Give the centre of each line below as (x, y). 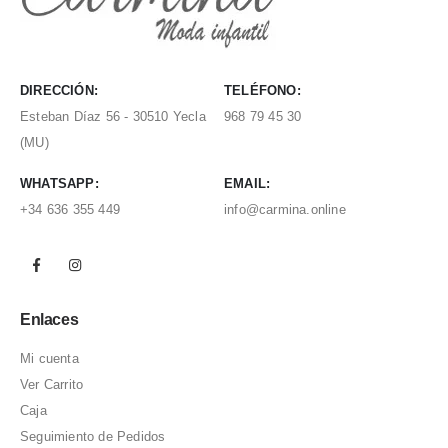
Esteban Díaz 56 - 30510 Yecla (113, 116)
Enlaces (49, 320)
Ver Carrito (52, 385)
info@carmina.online (285, 209)
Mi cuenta (49, 359)
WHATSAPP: (59, 183)
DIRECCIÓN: (59, 90)
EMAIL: (247, 183)
